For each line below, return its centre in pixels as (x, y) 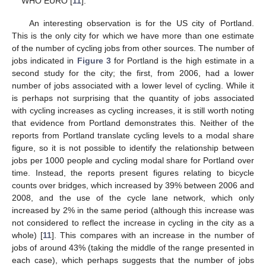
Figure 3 (94, 60)
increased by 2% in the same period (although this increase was (133, 210)
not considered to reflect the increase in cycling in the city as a (133, 222)
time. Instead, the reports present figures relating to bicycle (133, 172)
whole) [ (28, 235)
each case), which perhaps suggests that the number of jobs (133, 260)
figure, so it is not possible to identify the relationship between (133, 148)
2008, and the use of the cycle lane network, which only (133, 197)
